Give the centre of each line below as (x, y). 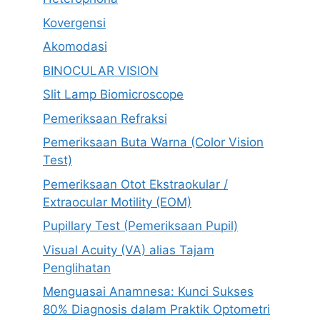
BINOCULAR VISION (101, 70)
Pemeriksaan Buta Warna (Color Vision (153, 142)
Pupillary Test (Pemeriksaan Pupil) (140, 226)
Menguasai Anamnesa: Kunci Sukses (148, 292)
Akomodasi (75, 47)
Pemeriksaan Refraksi (105, 118)
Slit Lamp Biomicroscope (113, 95)
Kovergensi (74, 22)
